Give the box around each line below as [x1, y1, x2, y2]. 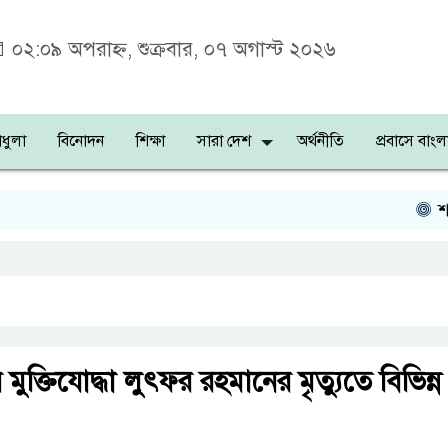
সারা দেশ [197, 131, 251, 151]
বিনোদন [58, 131, 104, 151]
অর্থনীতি [297, 131, 344, 151]
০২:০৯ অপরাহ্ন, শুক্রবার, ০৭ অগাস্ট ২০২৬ [6, 37, 337, 62]
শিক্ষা [136, 131, 165, 151]
